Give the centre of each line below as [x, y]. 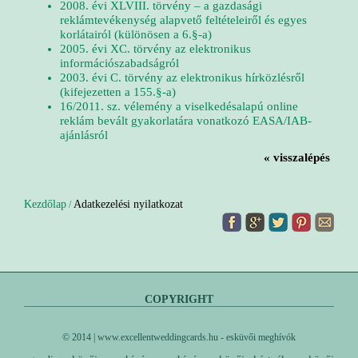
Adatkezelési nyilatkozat [128, 204]
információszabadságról [119, 63]
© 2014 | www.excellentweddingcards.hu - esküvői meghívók [179, 337]
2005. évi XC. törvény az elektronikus [155, 49]
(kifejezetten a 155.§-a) [118, 92]
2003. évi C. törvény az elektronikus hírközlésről [182, 78]
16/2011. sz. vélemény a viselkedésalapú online [179, 106]
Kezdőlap [45, 204]
